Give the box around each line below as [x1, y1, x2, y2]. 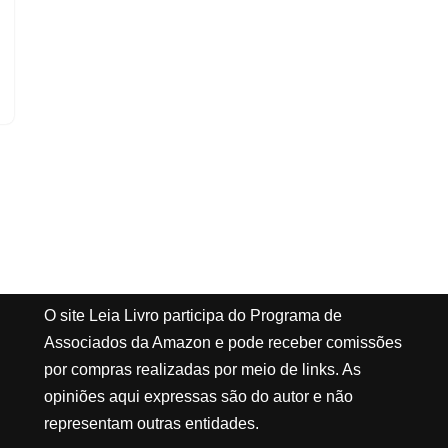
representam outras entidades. [44, 415, 259, 432]
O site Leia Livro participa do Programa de [44, 307, 342, 324]
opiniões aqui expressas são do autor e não [44, 388, 353, 405]
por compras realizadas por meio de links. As [44, 361, 361, 378]
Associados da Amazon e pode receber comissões [44, 334, 402, 351]
